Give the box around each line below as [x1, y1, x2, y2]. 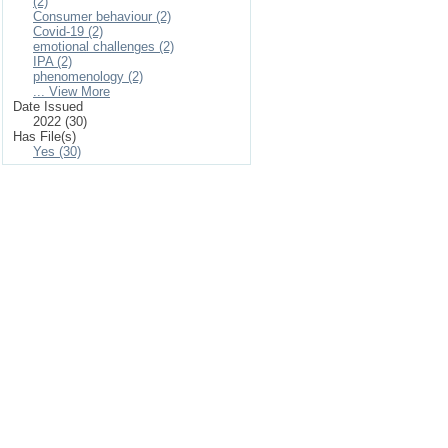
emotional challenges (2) [33, 39, 174, 54]
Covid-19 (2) [33, 24, 103, 39]
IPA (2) [33, 54, 72, 69]
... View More [33, 84, 110, 99]
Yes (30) [33, 144, 81, 159]
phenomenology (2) [33, 69, 143, 84]
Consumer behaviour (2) [33, 9, 171, 24]
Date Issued [13, 99, 83, 114]
